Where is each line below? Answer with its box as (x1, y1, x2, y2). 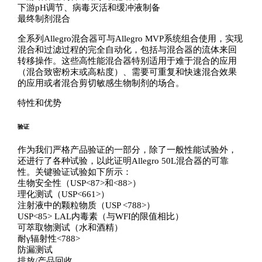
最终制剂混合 (17, 14, 70, 24)
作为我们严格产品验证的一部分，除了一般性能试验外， (17, 144, 237, 154)
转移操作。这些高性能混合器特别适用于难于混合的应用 (17, 56, 237, 66)
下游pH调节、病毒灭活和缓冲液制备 (17, 3, 160, 13)
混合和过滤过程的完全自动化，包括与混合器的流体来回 (17, 45, 237, 55)
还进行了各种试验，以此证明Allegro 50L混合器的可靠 (17, 156, 229, 166)
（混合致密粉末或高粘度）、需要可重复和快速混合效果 (17, 67, 237, 77)
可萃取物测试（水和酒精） (17, 222, 123, 232)
